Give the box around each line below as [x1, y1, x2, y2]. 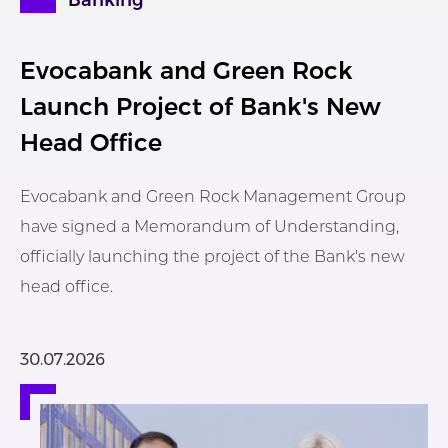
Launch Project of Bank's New [20, 92, 381, 121]
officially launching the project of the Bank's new [20, 247, 405, 266]
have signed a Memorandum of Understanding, [20, 217, 399, 236]
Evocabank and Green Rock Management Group [20, 187, 406, 206]
